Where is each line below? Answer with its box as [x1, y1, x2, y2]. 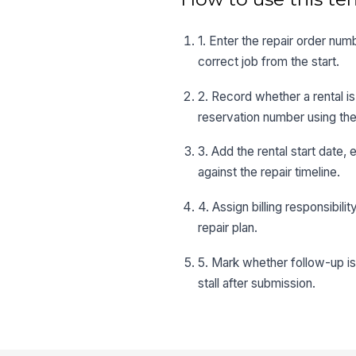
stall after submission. [198, 275, 316, 291]
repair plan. [198, 219, 258, 235]
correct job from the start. [198, 54, 340, 70]
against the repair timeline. [198, 164, 341, 180]
